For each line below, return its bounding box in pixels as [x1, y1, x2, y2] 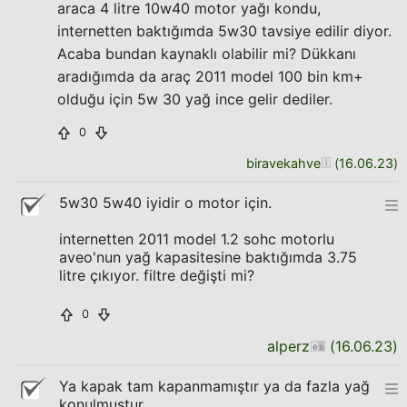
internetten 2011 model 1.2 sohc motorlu [59, 230, 334, 248]
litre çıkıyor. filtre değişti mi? [59, 266, 254, 284]
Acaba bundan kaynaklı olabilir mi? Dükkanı [57, 45, 356, 63]
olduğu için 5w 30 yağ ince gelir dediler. [57, 90, 333, 108]
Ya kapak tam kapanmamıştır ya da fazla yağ [59, 377, 370, 395]
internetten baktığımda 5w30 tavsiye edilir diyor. [57, 22, 392, 40]
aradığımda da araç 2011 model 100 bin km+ [57, 67, 363, 85]
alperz [267, 337, 310, 355]
